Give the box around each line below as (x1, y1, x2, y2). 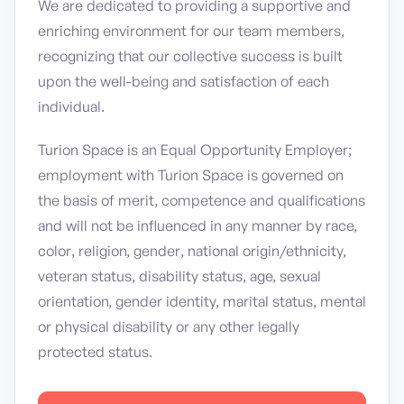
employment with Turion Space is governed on (38, 166, 344, 184)
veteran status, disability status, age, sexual (38, 267, 321, 285)
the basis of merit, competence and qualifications (38, 191, 365, 209)
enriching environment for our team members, (38, 22, 344, 40)
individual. (38, 97, 105, 115)
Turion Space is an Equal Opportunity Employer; (38, 141, 352, 159)
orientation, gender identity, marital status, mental (38, 292, 366, 310)
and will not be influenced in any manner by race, (38, 216, 357, 234)
